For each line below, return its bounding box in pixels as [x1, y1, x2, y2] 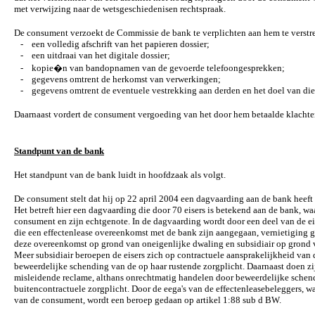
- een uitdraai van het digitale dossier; [14, 50, 170, 60]
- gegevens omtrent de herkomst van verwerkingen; [14, 74, 221, 84]
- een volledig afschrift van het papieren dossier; [14, 39, 210, 49]
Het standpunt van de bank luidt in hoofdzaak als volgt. [14, 169, 226, 180]
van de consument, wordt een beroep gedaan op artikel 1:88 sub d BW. [14, 295, 281, 305]
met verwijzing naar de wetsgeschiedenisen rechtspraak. [14, 4, 226, 14]
